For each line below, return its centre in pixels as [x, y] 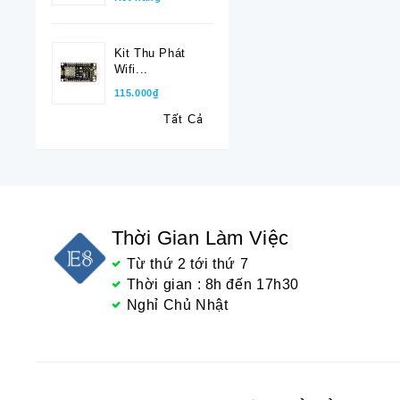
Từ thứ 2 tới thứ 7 [187, 264]
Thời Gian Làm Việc [200, 238]
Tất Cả [183, 120]
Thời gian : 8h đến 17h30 [212, 285]
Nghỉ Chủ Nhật [177, 305]
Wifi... [131, 70]
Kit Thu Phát [150, 54]
